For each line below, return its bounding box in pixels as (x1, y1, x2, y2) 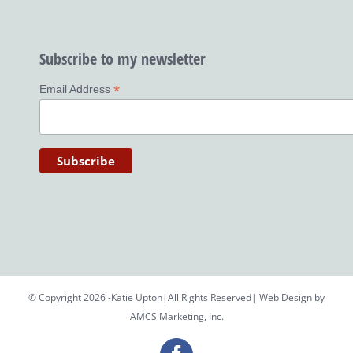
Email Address (39, 83, 113, 96)
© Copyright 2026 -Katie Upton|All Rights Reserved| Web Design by (28, 291, 325, 305)
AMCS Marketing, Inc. (129, 310, 224, 324)
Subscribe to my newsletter (39, 48, 206, 70)
